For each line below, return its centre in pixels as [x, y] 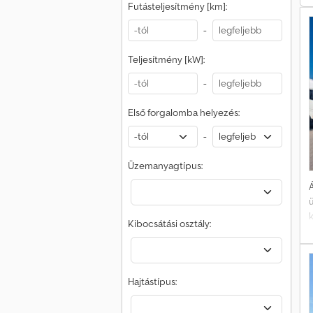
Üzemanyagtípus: [165, 166]
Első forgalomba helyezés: [184, 112]
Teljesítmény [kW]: [166, 59]
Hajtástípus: [152, 282]
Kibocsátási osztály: [169, 224]
